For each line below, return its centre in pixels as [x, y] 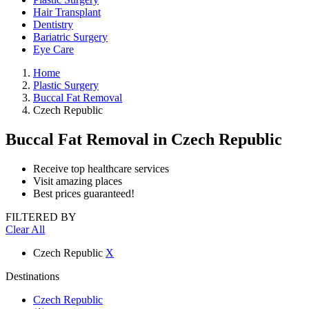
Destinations [32, 276]
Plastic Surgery [66, 85]
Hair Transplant [67, 12]
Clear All [25, 229]
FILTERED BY [41, 217]
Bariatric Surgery [70, 37]
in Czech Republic [218, 139]
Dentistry [53, 24]
